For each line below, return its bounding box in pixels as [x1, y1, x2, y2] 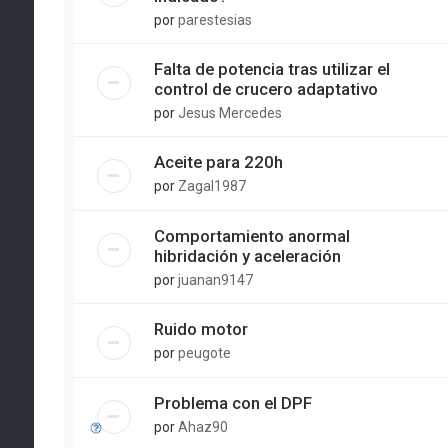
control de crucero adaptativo [153, 79, 378, 99]
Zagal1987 [177, 178, 246, 194]
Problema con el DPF [153, 393, 312, 413]
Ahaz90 [177, 419, 228, 435]
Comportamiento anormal [153, 226, 350, 246]
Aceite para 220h [153, 152, 283, 172]
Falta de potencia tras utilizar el [153, 59, 390, 79]
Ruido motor [153, 319, 248, 339]
